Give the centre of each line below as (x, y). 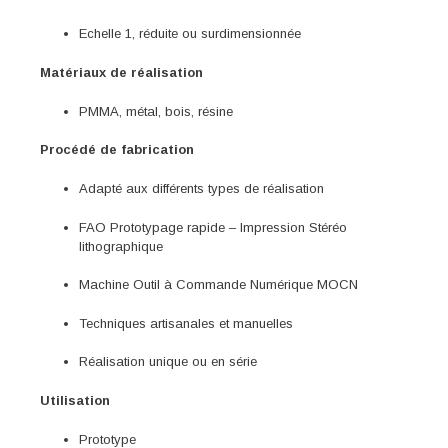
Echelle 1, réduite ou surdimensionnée (190, 34)
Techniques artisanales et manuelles (186, 323)
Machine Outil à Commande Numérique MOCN (218, 285)
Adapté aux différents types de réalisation (201, 189)
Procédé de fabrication (117, 150)
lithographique (121, 246)
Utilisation (75, 400)
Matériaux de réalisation (121, 72)
